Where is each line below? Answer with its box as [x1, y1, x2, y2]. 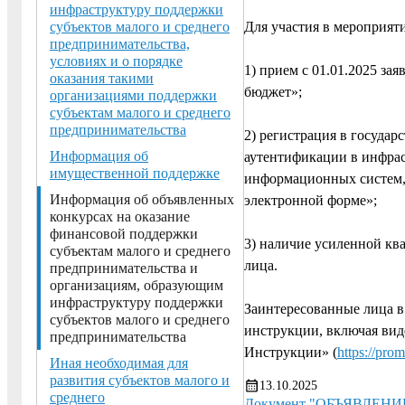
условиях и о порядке [50, 52, 183, 69]
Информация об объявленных [50, 191, 234, 207]
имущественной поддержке [50, 165, 220, 181]
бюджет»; [244, 83, 302, 99]
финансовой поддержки [50, 225, 198, 241]
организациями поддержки [50, 87, 217, 103]
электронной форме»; [244, 192, 377, 208]
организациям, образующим [50, 277, 223, 293]
